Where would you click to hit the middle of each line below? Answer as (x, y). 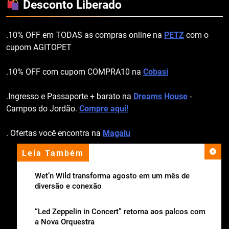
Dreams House (161, 97)
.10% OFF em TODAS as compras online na (85, 35)
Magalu (117, 133)
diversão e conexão (68, 186)
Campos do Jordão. (43, 109)
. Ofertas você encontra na (54, 133)
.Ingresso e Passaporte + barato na (70, 97)
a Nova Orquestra (65, 222)
